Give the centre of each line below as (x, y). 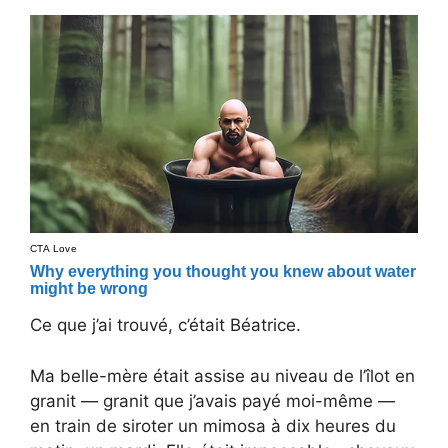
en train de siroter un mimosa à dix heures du (213, 425)
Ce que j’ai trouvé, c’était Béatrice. (165, 325)
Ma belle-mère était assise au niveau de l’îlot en (222, 375)
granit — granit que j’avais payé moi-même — (212, 400)
